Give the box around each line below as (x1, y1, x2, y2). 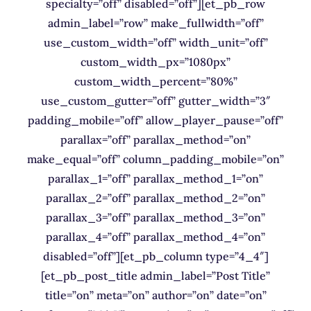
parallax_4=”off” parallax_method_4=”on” (46, 229, 265, 244)
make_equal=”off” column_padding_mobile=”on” (27, 151, 284, 166)
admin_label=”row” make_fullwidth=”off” (47, 15, 264, 30)
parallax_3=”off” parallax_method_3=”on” (46, 210, 265, 224)
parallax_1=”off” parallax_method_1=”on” (48, 171, 263, 185)
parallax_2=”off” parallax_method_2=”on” (46, 190, 265, 205)
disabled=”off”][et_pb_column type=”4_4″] (42, 249, 269, 263)
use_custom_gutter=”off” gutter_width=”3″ (40, 93, 271, 108)
